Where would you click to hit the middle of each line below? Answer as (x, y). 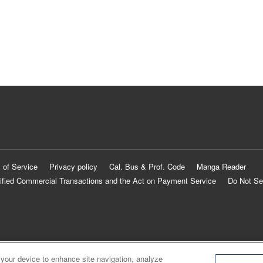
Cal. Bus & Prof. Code (147, 167)
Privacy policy (73, 167)
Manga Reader (221, 167)
